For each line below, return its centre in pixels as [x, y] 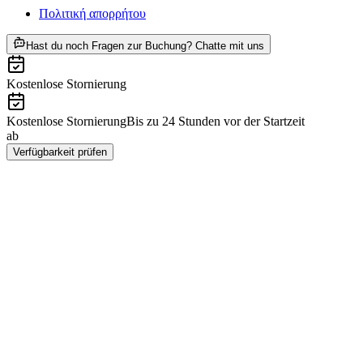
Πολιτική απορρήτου [92, 13]
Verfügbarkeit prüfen [60, 152]
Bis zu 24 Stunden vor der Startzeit [216, 121]
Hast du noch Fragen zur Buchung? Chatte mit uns [145, 45]
